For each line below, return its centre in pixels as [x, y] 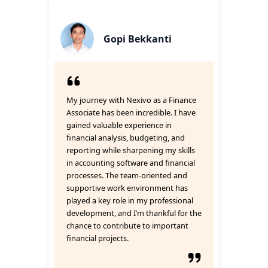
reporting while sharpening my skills [131, 150]
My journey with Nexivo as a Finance [131, 100]
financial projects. [98, 238]
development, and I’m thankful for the [134, 213]
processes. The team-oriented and [127, 175]
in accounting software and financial [131, 163]
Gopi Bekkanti [138, 39]
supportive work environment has [127, 188]
